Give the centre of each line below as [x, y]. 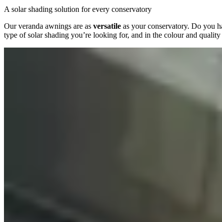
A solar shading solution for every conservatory [78, 9]
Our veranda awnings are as [49, 26]
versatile [107, 26]
